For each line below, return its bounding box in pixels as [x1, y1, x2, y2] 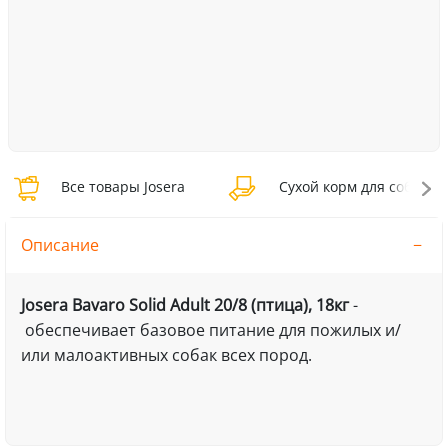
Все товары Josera [57, 177, 185, 197]
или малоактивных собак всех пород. [20, 343, 312, 366]
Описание [20, 233, 99, 256]
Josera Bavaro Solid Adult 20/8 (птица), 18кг [20, 293, 349, 316]
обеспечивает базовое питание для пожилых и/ [20, 318, 401, 341]
